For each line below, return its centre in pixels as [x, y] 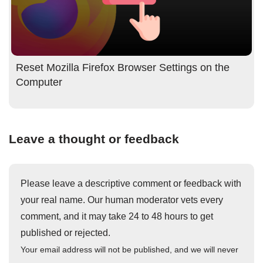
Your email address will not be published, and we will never [129, 250]
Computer [39, 82]
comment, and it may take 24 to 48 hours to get [117, 217]
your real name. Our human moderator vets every [122, 200]
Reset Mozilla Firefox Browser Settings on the [123, 68]
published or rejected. [65, 233]
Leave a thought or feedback [94, 139]
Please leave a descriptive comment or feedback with [131, 184]
